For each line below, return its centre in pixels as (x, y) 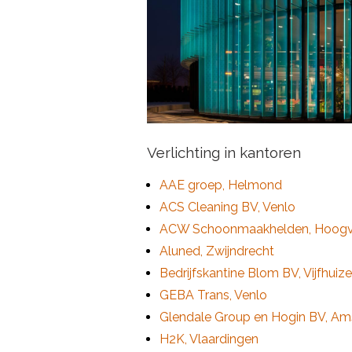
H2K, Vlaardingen (209, 339)
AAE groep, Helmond (221, 185)
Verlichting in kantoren (224, 152)
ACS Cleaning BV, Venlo (227, 207)
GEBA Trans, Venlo (213, 295)
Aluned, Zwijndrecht (217, 251)
